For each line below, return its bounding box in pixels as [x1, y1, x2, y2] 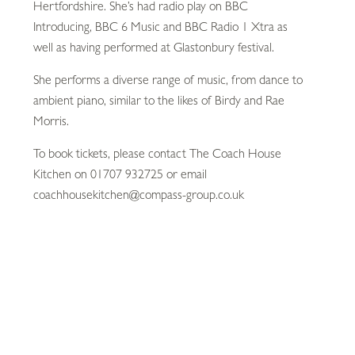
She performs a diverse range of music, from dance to [33, 72, 303, 87]
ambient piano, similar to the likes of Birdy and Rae [33, 93, 285, 108]
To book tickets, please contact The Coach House [33, 146, 282, 161]
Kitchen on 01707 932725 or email [33, 166, 208, 181]
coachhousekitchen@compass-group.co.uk [33, 187, 245, 202]
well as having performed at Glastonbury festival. [33, 40, 275, 55]
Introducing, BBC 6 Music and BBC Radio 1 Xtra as [33, 19, 288, 34]
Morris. [33, 113, 70, 128]
